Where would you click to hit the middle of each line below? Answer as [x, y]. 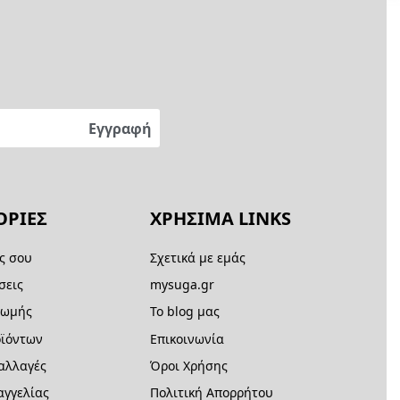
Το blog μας [185, 312]
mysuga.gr [183, 285]
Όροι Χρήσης [189, 365]
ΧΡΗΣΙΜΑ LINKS [221, 218]
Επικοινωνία [187, 338]
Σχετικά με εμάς [198, 258]
